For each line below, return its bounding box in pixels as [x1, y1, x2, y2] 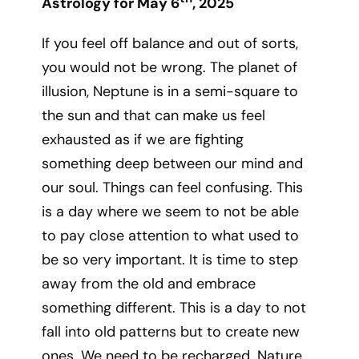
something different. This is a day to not [42, 298, 307, 317]
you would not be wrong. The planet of [42, 58, 298, 77]
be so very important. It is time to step [42, 250, 299, 269]
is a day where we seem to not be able [42, 202, 300, 221]
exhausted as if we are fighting [42, 130, 244, 149]
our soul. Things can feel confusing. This [42, 178, 304, 197]
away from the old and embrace [42, 274, 256, 293]
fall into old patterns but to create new [42, 322, 301, 341]
